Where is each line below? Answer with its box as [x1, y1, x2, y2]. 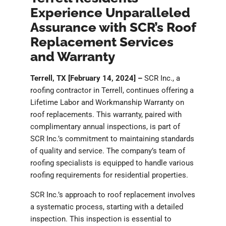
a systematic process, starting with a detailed [30, 202, 183, 212]
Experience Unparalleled [30, 5, 190, 21]
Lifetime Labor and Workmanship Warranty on [30, 98, 184, 107]
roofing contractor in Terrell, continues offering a [30, 86, 194, 95]
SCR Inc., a [142, 74, 180, 83]
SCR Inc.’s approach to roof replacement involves [30, 190, 195, 200]
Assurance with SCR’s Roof [30, 20, 196, 35]
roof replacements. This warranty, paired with [30, 110, 182, 120]
